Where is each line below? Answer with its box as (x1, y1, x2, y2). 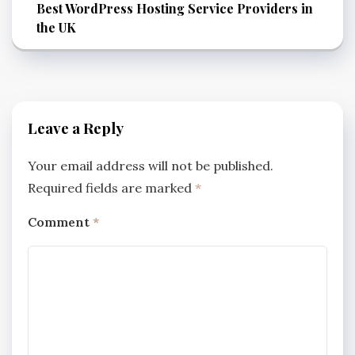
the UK (36, 18, 76, 36)
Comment (28, 213, 93, 230)
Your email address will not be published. (28, 157, 273, 174)
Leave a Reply (28, 117, 124, 138)
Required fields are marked (28, 179, 195, 196)
